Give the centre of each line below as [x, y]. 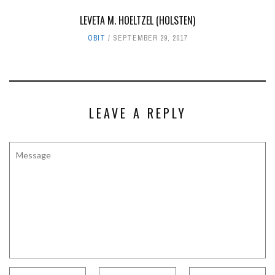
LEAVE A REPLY [137, 113]
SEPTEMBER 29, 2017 [150, 38]
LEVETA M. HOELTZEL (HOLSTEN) [137, 20]
